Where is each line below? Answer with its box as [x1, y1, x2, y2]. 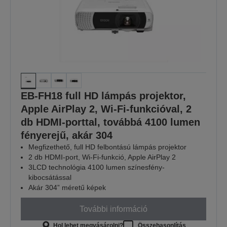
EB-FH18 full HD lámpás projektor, [21, 90, 186, 102]
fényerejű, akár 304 [21, 130, 112, 141]
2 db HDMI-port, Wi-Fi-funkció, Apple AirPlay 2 [28, 153, 176, 162]
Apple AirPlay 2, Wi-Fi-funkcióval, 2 [21, 103, 192, 115]
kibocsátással [28, 173, 71, 182]
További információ [80, 204, 147, 213]
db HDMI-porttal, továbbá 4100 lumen [21, 117, 200, 128]
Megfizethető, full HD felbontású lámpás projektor [28, 143, 186, 152]
